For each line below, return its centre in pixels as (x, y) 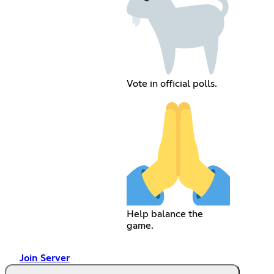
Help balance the (165, 214)
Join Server (45, 258)
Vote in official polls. (172, 84)
